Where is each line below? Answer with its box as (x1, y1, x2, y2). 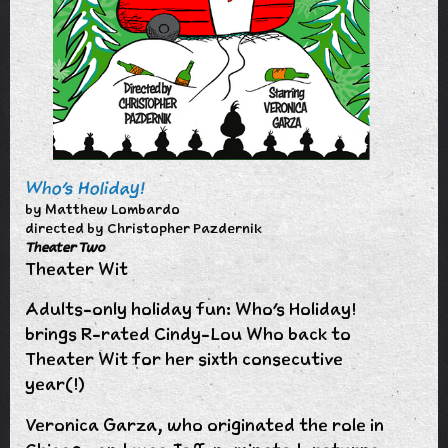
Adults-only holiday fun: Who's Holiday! (25, 297, 356, 320)
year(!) (25, 372, 85, 395)
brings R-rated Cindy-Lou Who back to (25, 322, 351, 345)
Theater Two (25, 238, 105, 256)
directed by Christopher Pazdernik (25, 219, 262, 237)
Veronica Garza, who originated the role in (25, 413, 384, 436)
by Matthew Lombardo (25, 200, 180, 218)
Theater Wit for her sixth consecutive (25, 347, 343, 370)
